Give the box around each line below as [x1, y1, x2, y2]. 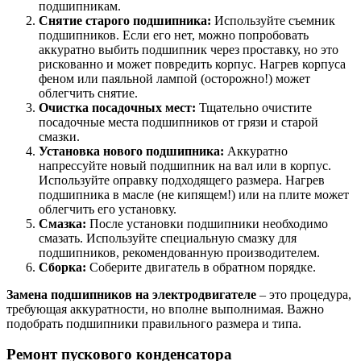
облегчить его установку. [39, 201, 176, 216]
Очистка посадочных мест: [39, 100, 196, 114]
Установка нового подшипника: [39, 143, 224, 158]
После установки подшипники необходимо [86, 216, 328, 230]
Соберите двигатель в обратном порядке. [86, 259, 316, 274]
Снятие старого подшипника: [39, 13, 211, 27]
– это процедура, [256, 287, 351, 301]
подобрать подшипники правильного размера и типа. [6, 316, 301, 330]
